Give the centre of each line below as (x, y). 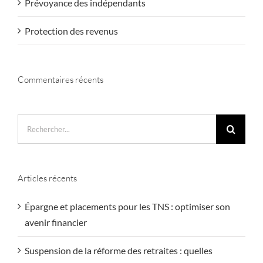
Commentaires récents (60, 79)
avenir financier (56, 222)
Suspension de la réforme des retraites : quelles (119, 250)
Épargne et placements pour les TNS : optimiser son (127, 206)
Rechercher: (41, 122)
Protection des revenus (71, 31)
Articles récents (47, 178)
